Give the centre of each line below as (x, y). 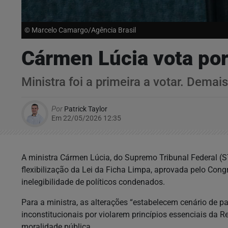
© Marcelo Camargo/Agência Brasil (80, 30)
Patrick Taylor (85, 109)
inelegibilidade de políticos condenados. (94, 182)
